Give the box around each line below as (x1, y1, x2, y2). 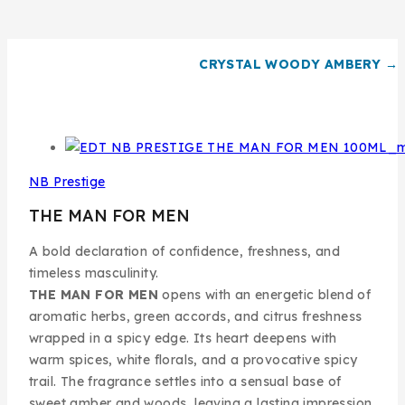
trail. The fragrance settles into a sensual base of (29, 373, 342, 391)
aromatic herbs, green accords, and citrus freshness (29, 308, 363, 325)
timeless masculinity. (29, 265, 159, 282)
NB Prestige (29, 174, 106, 191)
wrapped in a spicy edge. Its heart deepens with (29, 330, 337, 347)
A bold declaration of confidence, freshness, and (29, 243, 341, 260)
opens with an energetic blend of (158, 287, 372, 304)
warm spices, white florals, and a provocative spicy (29, 352, 358, 369)
